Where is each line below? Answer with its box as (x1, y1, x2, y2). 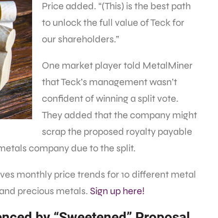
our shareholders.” (42, 33, 119, 46)
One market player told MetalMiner (42, 59, 193, 72)
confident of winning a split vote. (42, 92, 179, 105)
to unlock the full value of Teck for (42, 17, 184, 29)
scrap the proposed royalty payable (42, 126, 192, 138)
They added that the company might (42, 109, 197, 122)
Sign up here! (90, 185, 145, 198)
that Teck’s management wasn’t (42, 76, 177, 89)
